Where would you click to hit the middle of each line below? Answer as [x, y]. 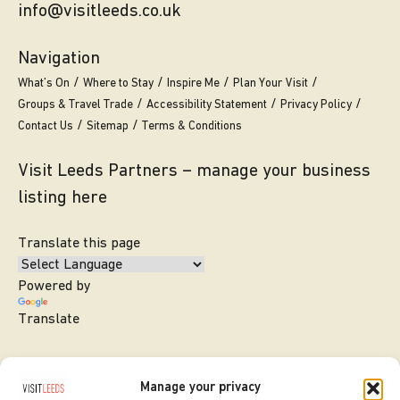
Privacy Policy [316, 105]
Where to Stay [118, 84]
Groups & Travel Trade [75, 105]
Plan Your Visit [271, 84]
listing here [62, 199]
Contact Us [46, 127]
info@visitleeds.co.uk [100, 12]
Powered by [54, 287]
